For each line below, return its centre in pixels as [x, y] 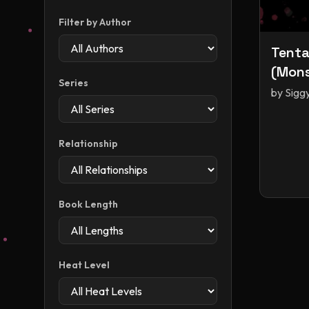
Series [73, 83]
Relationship [88, 143]
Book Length [88, 204]
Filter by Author [95, 22]
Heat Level [84, 265]
